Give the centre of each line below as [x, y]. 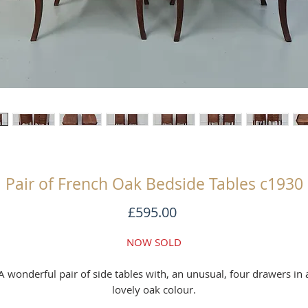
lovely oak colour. [154, 290]
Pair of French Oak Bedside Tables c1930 [154, 184]
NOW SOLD [154, 242]
